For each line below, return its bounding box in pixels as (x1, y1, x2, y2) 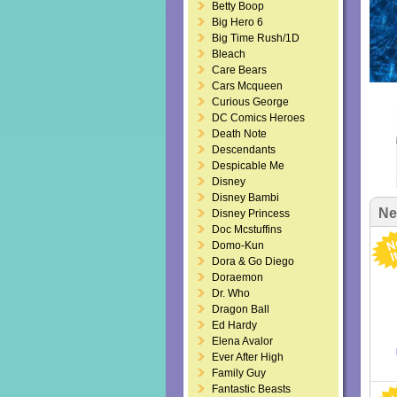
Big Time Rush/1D (212, 32, 300, 44)
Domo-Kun (212, 239, 264, 252)
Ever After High (212, 351, 284, 363)
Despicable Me (212, 160, 284, 172)
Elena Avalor (212, 335, 273, 347)
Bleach (212, 48, 245, 60)
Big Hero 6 (212, 16, 263, 28)
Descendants (212, 144, 276, 156)
